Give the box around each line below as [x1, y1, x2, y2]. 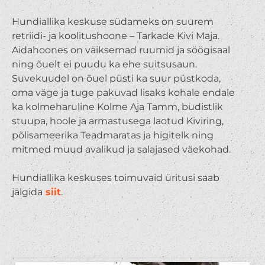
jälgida [11, 186, 43, 198]
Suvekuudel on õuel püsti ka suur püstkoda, [11, 72, 221, 84]
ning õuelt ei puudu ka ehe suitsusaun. [11, 58, 197, 70]
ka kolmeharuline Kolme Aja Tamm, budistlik [11, 101, 223, 112]
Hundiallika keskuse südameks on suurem [11, 15, 214, 27]
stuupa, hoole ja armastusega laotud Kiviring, [11, 115, 224, 127]
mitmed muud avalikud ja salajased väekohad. [11, 143, 231, 155]
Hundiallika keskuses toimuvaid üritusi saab [11, 172, 219, 183]
